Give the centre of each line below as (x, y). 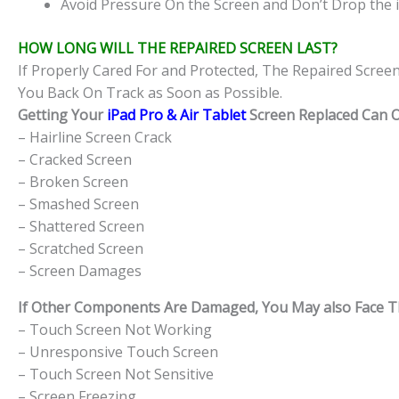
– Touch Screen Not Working (115, 330)
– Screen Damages (80, 271)
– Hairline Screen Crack (95, 138)
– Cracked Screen (75, 160)
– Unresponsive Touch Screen (118, 352)
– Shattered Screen (81, 227)
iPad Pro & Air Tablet (175, 115)
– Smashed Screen (78, 204)
